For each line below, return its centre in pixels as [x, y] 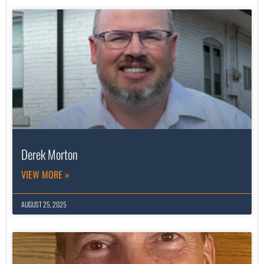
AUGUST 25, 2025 [44, 204]
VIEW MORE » [45, 175]
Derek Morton [49, 154]
